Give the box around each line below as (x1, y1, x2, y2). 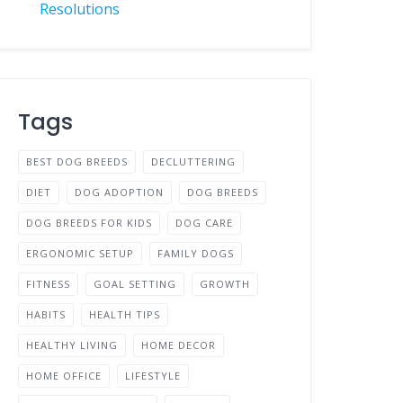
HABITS (26, 308, 67, 321)
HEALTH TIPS (89, 308, 161, 321)
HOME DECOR (141, 338, 217, 352)
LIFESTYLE (125, 369, 182, 382)
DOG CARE (175, 216, 234, 229)
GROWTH (200, 277, 251, 291)
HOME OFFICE (26, 369, 103, 382)
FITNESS (26, 277, 71, 291)
